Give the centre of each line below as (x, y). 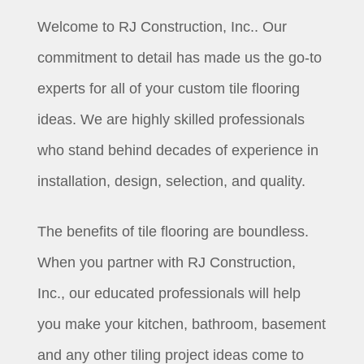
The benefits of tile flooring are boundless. (173, 232)
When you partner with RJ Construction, (167, 263)
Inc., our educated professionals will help (169, 294)
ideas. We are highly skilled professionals (171, 120)
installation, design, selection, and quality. (172, 182)
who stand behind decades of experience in (178, 151)
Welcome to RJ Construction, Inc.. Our (162, 27)
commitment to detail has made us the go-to (180, 58)
